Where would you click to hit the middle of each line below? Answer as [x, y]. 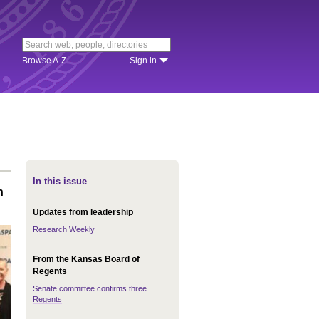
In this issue [60, 181]
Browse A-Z [44, 61]
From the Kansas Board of [86, 259]
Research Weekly [64, 229]
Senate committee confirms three [90, 288]
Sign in [143, 61]
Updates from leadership [83, 212]
